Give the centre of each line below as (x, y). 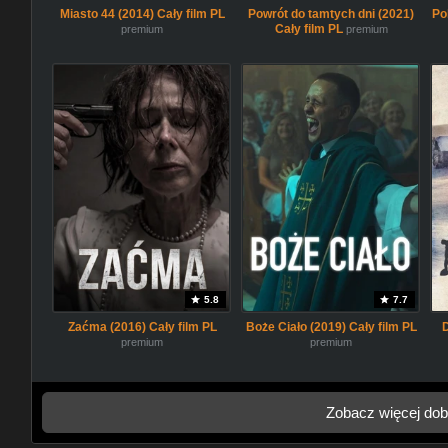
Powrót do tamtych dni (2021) (331, 14)
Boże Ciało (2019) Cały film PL (331, 327)
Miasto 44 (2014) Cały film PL (142, 14)
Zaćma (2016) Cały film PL (142, 327)
